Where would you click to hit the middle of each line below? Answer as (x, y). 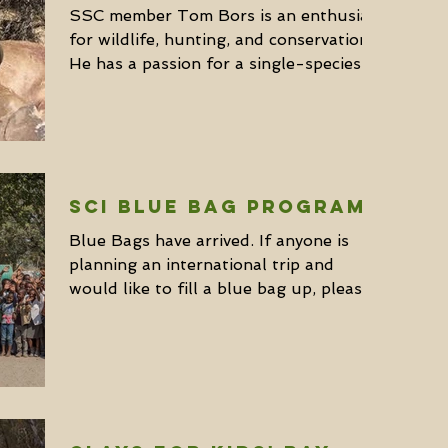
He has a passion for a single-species (215, 63)
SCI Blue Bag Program (218, 207)
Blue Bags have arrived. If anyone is (209, 241)
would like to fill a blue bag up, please (220, 289)
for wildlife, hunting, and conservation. (221, 39)
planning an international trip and (201, 265)
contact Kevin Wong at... (164, 313)
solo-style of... (126, 87)
